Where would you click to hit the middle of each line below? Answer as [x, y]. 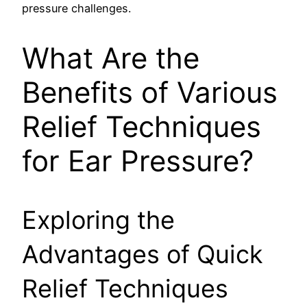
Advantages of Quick [143, 255]
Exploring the [98, 220]
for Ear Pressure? [138, 161]
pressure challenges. [76, 9]
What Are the [111, 58]
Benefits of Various [150, 93]
